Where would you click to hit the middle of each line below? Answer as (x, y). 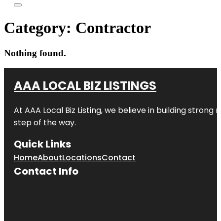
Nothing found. (35, 53)
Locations (82, 157)
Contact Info (46, 171)
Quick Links (42, 144)
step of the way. (45, 122)
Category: (40, 28)
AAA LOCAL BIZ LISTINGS (85, 85)
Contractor (113, 28)
